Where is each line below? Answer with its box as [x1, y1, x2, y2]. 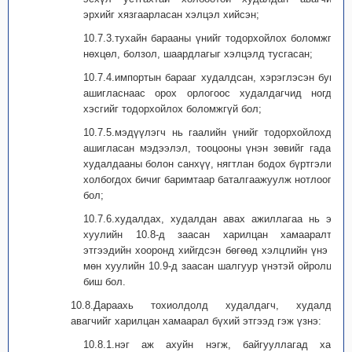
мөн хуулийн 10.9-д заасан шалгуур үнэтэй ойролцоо [83, 260, 343, 272]
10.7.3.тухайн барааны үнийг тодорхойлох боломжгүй [83, 32, 343, 44]
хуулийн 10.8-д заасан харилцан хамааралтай [83, 229, 343, 240]
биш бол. [83, 276, 126, 288]
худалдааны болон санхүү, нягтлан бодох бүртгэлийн [83, 158, 343, 170]
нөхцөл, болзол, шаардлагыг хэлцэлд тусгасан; [83, 48, 313, 60]
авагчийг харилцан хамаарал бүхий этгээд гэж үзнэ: [71, 315, 321, 327]
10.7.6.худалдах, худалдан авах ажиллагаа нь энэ [83, 213, 343, 225]
